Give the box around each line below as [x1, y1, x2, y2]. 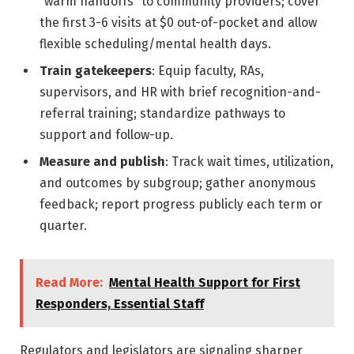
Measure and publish [40, 153, 165, 169]
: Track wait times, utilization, [165, 153, 333, 169]
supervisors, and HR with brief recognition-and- [40, 84, 321, 100]
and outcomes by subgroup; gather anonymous [40, 175, 316, 190]
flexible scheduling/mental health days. [40, 36, 271, 51]
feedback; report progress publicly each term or [40, 196, 322, 212]
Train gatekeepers [40, 62, 152, 78]
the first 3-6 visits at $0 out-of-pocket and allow [40, 14, 317, 30]
